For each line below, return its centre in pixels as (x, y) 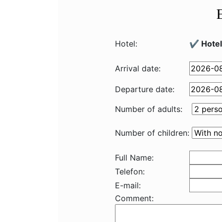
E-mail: (128, 185)
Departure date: (145, 89)
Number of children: (152, 133)
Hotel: (126, 44)
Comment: (134, 198)
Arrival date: (138, 68)
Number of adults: (149, 109)
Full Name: (134, 158)
